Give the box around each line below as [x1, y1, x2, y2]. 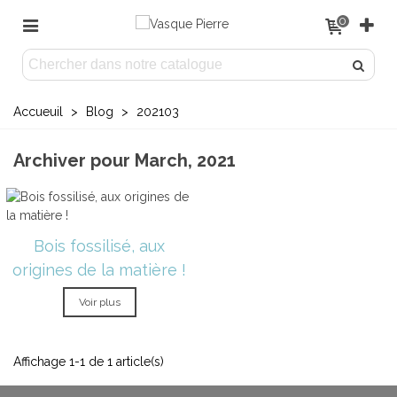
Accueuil [13, 105, 63, 119]
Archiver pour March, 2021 [13, 150, 236, 171]
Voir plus [78, 296, 121, 308]
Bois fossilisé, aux [34, 237, 165, 255]
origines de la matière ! [12, 261, 186, 279]
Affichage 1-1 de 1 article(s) [13, 354, 164, 369]
